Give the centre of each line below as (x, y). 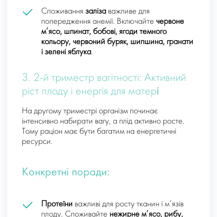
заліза (96, 12)
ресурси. (37, 142)
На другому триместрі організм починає (90, 111)
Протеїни (57, 204)
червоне (170, 22)
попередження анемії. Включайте (99, 22)
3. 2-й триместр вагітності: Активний (104, 78)
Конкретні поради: (66, 173)
